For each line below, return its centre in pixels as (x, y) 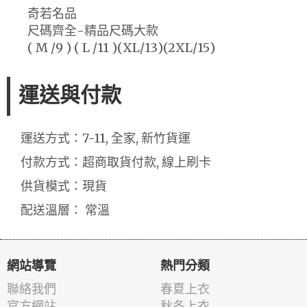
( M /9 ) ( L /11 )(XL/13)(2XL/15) (121, 47)
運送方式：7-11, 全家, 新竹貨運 (106, 138)
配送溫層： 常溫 (65, 210)
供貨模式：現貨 (64, 186)
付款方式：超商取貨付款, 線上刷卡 (116, 162)
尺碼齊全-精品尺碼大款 (93, 30)
